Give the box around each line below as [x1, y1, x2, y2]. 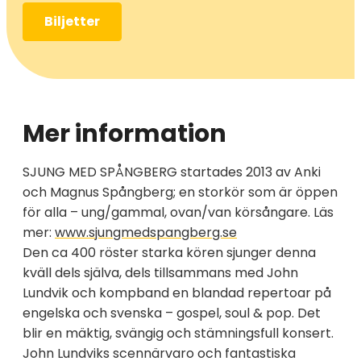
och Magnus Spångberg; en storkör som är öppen [23, 182, 338, 201]
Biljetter [44, 11, 100, 31]
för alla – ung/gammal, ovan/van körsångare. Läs [23, 202, 334, 222]
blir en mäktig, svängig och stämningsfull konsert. [23, 323, 334, 342]
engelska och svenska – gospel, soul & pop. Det [23, 303, 321, 322]
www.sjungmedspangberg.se [55, 222, 237, 242]
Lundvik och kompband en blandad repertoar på [23, 283, 331, 302]
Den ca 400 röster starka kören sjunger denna [23, 243, 316, 262]
